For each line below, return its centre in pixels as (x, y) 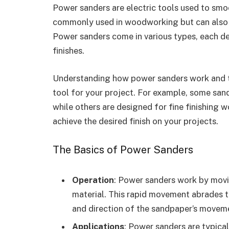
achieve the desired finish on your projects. (135, 121)
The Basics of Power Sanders (123, 150)
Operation (93, 180)
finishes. (68, 51)
